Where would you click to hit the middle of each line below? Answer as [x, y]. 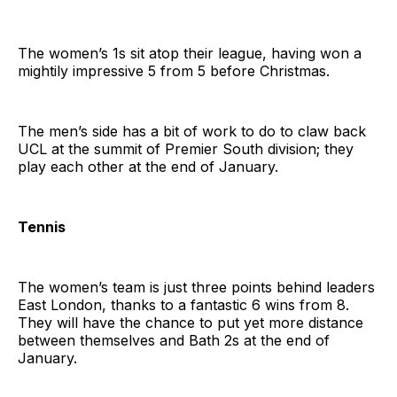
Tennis [42, 227]
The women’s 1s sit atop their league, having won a [190, 54]
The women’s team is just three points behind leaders [196, 288]
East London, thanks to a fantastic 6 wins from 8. [183, 305]
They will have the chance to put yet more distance [191, 323]
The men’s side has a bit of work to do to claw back [192, 132]
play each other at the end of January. [148, 167]
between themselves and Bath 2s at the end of [174, 341]
